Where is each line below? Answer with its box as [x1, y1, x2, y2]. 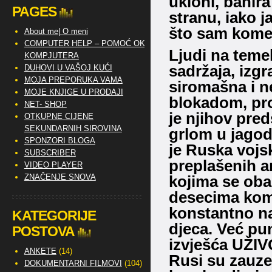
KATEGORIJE [12, 208, 96, 223]
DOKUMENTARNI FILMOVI [24, 259, 122, 268]
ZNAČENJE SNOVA [24, 172, 96, 182]
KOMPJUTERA [24, 51, 79, 60]
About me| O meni [24, 27, 88, 36]
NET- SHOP [24, 100, 67, 109]
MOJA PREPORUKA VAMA [24, 75, 123, 84]
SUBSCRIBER [24, 148, 76, 157]
